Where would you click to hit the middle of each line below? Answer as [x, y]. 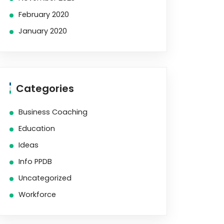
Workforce [37, 194]
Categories [45, 88]
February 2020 [44, 14]
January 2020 [43, 31]
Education [37, 128]
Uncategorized [45, 178]
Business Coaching [53, 112]
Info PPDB [35, 161]
